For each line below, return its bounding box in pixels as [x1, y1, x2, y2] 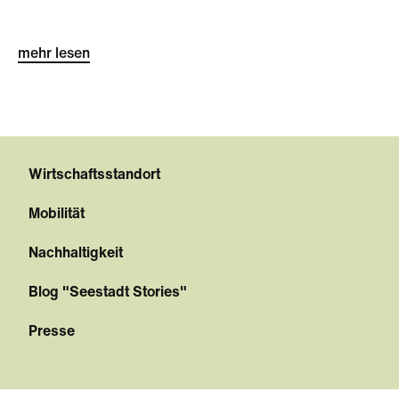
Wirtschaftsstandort [28, 168, 160, 183]
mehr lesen [18, 47, 90, 61]
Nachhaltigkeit [28, 247, 123, 261]
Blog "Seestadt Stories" [28, 286, 187, 300]
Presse [28, 325, 75, 339]
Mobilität [28, 208, 85, 222]
